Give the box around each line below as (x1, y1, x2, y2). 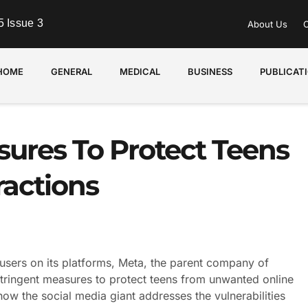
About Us (247, 19, 287, 30)
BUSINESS (188, 66, 233, 77)
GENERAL (51, 66, 93, 77)
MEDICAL (120, 66, 161, 77)
